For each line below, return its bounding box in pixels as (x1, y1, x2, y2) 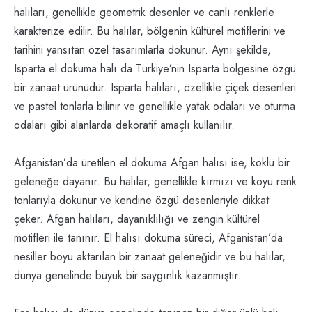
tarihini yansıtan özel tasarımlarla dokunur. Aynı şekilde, (14, 42, 271, 58)
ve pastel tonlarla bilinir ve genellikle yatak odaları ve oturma (14, 98, 295, 115)
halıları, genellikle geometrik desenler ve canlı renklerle (14, 4, 274, 21)
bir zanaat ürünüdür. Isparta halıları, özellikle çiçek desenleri (14, 79, 296, 96)
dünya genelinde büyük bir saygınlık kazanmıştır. (14, 267, 241, 284)
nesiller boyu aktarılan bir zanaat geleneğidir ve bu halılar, (14, 249, 286, 265)
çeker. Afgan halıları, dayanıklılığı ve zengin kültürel (14, 211, 260, 228)
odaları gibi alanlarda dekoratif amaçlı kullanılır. (14, 117, 235, 134)
